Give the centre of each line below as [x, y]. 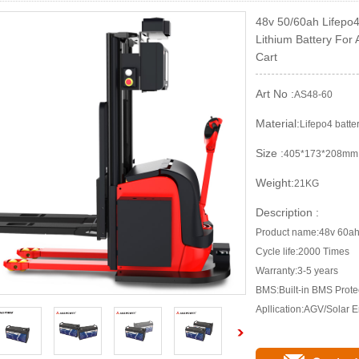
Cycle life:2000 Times [303, 252]
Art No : [275, 94]
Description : [287, 212]
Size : [270, 153]
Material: [278, 123]
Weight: [275, 183]
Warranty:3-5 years [297, 271]
